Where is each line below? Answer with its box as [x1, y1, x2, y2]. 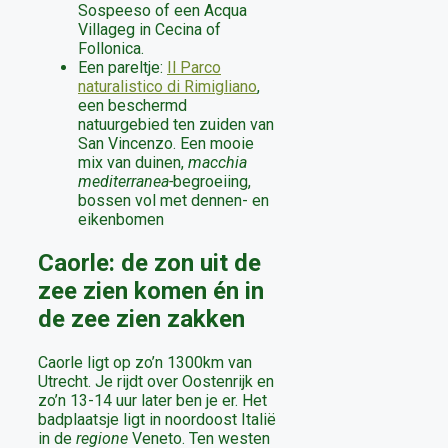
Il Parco [167, 57, 221, 77]
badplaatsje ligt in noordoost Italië [38, 409, 276, 429]
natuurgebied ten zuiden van [78, 114, 274, 134]
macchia [188, 152, 247, 172]
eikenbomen [78, 209, 164, 229]
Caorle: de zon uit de [38, 248, 261, 277]
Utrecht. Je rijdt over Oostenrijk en [38, 371, 274, 391]
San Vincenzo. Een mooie [78, 133, 254, 153]
